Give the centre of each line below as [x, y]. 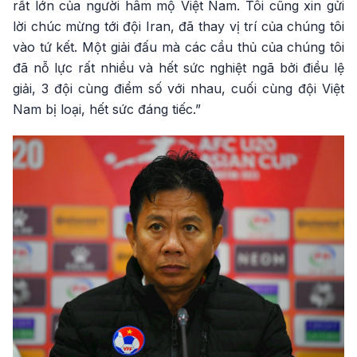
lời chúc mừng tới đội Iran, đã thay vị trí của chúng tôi [178, 26]
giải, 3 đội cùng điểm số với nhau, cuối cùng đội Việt [178, 88]
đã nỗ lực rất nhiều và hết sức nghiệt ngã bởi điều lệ [178, 68]
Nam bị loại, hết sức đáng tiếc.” [107, 109]
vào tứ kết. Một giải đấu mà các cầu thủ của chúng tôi [178, 47]
